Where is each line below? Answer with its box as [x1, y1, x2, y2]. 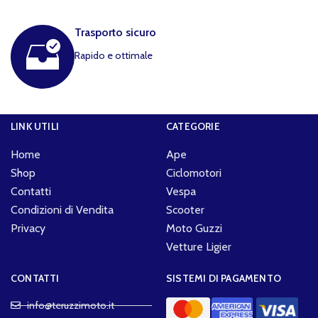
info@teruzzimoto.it [26, 299, 114, 312]
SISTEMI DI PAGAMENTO [165, 272, 281, 285]
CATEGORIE [165, 120, 220, 133]
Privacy [11, 221, 45, 235]
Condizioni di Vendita [11, 203, 114, 216]
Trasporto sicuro [75, 26, 156, 39]
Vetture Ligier [165, 240, 231, 253]
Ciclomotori [165, 166, 221, 180]
